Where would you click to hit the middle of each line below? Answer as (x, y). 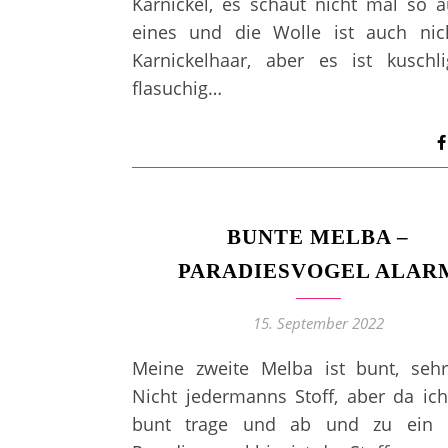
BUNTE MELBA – (318, 237)
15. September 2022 (318, 323)
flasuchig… (177, 88)
